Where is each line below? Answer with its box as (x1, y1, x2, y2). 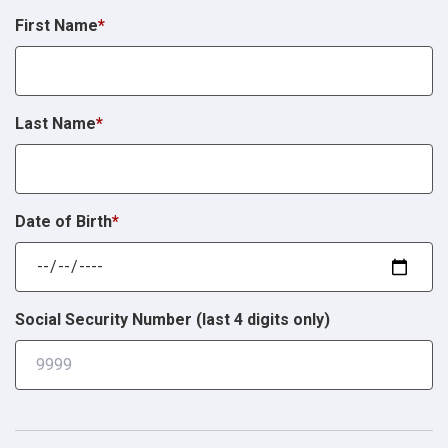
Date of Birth (15, 212, 112, 231)
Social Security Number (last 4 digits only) (15, 310, 330, 329)
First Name (15, 16, 98, 35)
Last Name (15, 114, 96, 133)
